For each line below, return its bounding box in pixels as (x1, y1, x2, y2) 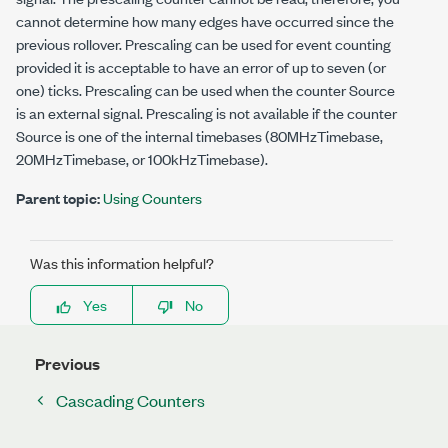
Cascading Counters (56, 389, 205, 412)
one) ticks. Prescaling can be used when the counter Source (16, 79, 395, 101)
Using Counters (103, 187, 202, 209)
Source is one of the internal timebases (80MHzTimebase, (16, 125, 383, 147)
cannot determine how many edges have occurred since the (16, 10, 394, 32)
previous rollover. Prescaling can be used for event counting (16, 33, 391, 55)
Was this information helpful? (30, 252, 214, 274)
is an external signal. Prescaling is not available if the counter (16, 102, 397, 124)
